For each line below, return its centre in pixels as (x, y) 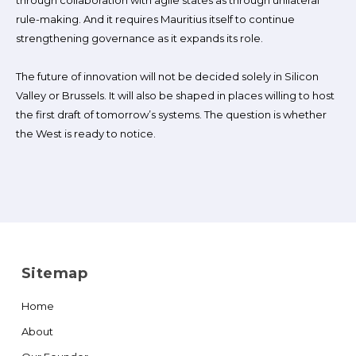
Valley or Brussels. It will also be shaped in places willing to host (175, 95)
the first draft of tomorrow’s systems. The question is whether (171, 114)
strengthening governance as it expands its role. (139, 38)
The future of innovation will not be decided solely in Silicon (167, 76)
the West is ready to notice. (86, 133)
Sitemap (54, 273)
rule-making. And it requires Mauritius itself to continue (155, 19)
